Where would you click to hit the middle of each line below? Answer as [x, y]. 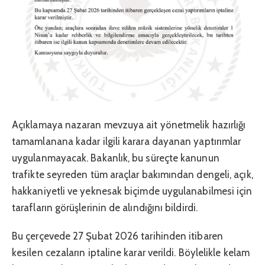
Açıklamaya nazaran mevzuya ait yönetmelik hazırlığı [129, 125]
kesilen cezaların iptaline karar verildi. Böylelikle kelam [131, 252]
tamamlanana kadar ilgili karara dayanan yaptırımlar [127, 141]
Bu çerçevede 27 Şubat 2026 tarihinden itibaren [117, 236]
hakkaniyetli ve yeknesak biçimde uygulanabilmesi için [132, 191]
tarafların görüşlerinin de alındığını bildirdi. [105, 207]
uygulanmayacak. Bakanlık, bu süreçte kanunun [116, 158]
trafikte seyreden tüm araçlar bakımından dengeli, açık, [132, 174]
